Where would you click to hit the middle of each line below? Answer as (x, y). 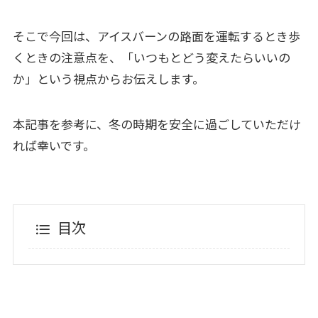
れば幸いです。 (54, 145)
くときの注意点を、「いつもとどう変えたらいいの (151, 57)
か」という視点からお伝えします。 (108, 78)
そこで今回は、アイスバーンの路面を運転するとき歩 (156, 35)
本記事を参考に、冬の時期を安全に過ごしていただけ (157, 124)
